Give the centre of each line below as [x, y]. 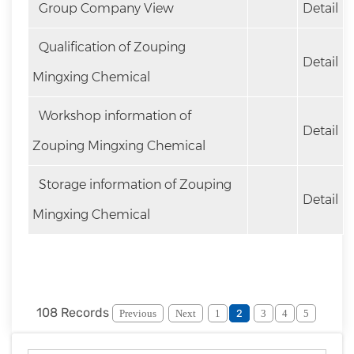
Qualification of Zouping [111, 47]
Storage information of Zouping [134, 185]
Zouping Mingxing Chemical [119, 146]
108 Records [74, 313]
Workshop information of [113, 116]
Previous [138, 313]
